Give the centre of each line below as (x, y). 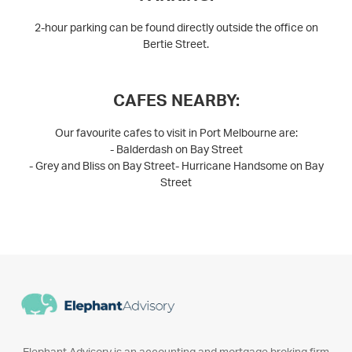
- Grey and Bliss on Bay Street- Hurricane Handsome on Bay (176, 166)
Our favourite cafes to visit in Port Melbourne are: (176, 133)
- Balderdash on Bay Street (176, 150)
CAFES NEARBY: (176, 101)
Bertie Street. (176, 44)
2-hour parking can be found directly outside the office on (176, 28)
